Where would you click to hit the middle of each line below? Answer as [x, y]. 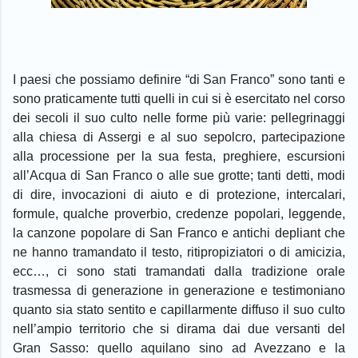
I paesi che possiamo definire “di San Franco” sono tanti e [179, 79]
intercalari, [316, 194]
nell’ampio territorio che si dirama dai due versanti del [179, 328]
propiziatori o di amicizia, [272, 252]
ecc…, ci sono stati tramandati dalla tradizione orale [179, 271]
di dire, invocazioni [73, 194]
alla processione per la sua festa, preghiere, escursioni [179, 156]
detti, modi [316, 175]
